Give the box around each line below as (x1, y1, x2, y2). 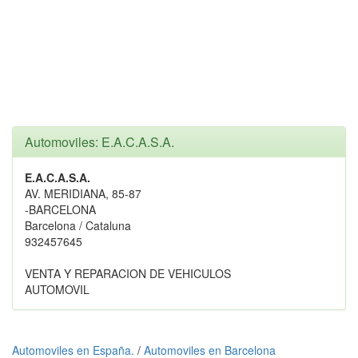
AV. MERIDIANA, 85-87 (25, 185, 141, 201)
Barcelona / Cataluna (25, 217, 131, 233)
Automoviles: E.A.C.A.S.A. (25, 133, 174, 151)
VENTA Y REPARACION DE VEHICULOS (25, 265, 231, 281)
